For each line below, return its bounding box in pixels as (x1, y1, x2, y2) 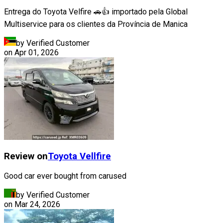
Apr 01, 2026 (14, 47, 59, 57)
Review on (4, 151, 48, 162)
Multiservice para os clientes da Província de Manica (4, 19, 188, 29)
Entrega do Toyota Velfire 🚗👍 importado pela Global (4, 6, 188, 16)
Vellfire (80, 151, 111, 162)
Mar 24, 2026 (14, 200, 60, 210)
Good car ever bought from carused (4, 171, 126, 181)
